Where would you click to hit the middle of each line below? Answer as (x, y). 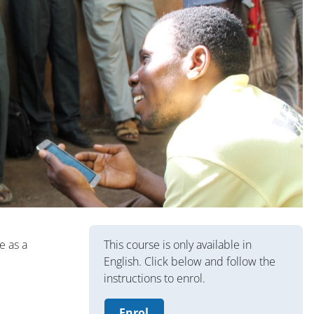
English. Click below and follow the (189, 261)
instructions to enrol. (154, 278)
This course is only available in (177, 244)
